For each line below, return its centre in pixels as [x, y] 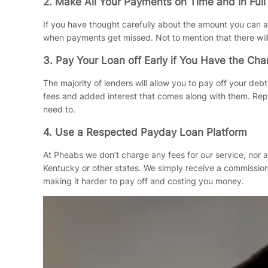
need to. [59, 109]
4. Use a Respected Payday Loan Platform [145, 132]
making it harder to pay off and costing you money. [144, 181]
